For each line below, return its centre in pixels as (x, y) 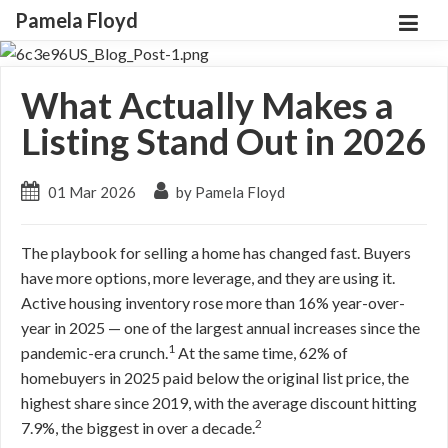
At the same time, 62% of (261, 352)
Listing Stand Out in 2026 (223, 141)
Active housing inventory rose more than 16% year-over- (213, 302)
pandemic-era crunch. (94, 352)
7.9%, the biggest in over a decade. (138, 427)
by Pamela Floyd (229, 192)
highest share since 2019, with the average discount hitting (219, 402)
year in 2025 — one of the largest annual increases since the (220, 327)
